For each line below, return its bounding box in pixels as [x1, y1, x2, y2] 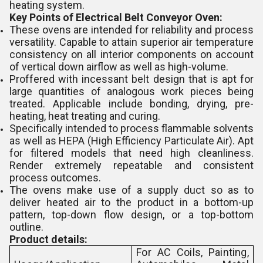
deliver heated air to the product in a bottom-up [9, 196, 254, 208]
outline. [9, 221, 43, 233]
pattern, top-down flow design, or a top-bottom [9, 208, 254, 221]
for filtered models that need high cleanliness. [9, 147, 254, 159]
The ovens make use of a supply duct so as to [9, 184, 254, 196]
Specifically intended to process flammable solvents [9, 122, 254, 134]
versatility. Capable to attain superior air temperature [9, 36, 254, 48]
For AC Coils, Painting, [136, 246, 249, 258]
